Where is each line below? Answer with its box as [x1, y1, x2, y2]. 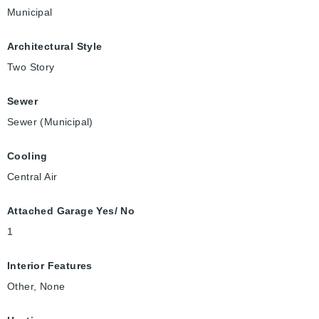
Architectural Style [7, 41, 103, 53]
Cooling [7, 150, 48, 162]
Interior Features [7, 260, 93, 272]
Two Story [7, 61, 55, 73]
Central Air [7, 171, 58, 183]
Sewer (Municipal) [7, 116, 93, 128]
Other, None [7, 281, 66, 293]
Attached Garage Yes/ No [7, 205, 135, 217]
